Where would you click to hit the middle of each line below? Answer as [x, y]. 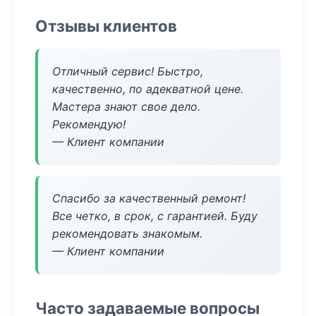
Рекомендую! [89, 124]
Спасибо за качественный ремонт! [149, 198]
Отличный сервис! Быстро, [128, 71]
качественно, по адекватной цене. [148, 89]
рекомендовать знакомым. [127, 233]
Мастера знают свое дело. [126, 107]
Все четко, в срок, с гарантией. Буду [155, 216]
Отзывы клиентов [106, 26]
